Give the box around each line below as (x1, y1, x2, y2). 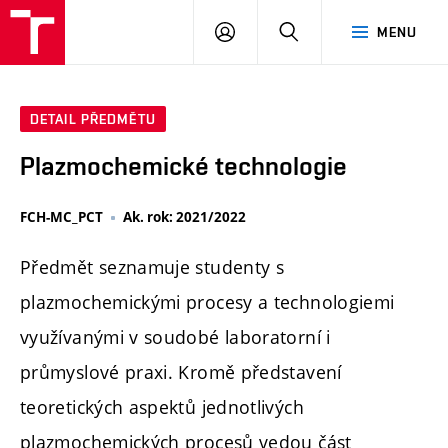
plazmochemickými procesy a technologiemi (20, 290, 395, 315)
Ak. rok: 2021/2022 (123, 208, 246, 227)
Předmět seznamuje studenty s (20, 255, 285, 280)
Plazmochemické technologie (20, 151, 347, 182)
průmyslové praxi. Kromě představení (20, 360, 342, 385)
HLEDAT (298, 23, 351, 39)
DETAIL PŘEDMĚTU (30, 111, 156, 128)
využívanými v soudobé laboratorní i (20, 325, 331, 350)
